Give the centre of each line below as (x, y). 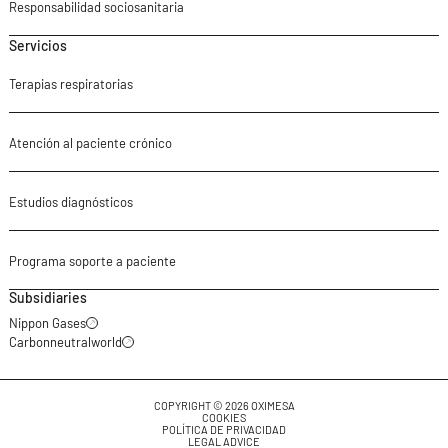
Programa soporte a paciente (92, 260)
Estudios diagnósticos (70, 201)
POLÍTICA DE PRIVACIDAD (224, 429)
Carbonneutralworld (65, 341)
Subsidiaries (47, 297)
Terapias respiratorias (70, 83)
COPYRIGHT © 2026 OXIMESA (224, 405)
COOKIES (224, 417)
